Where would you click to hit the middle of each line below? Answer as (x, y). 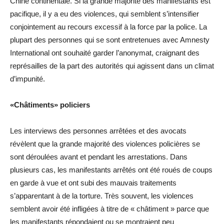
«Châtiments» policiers (50, 104)
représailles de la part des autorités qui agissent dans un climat (112, 65)
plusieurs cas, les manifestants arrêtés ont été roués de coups (111, 169)
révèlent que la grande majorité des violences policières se (105, 143)
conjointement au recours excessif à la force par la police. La (108, 26)
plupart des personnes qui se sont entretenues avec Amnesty (110, 39)
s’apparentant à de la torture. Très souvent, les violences (102, 195)
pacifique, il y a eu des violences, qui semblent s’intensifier (104, 13)
